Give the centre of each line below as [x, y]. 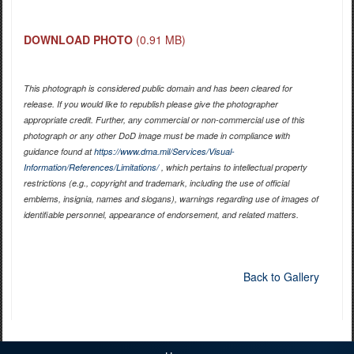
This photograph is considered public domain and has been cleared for [158, 88]
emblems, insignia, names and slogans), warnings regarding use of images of [171, 199]
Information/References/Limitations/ [91, 168]
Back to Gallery [281, 277]
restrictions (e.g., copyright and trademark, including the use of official [156, 183]
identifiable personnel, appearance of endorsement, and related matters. [161, 215]
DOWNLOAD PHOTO [78, 40]
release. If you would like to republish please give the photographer [151, 104]
